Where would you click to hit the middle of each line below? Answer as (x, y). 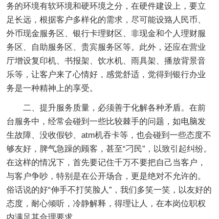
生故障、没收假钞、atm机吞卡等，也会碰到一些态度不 (109, 135)
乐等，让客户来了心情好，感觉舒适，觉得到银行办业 (106, 74)
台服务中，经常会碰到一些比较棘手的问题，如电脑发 (106, 121)
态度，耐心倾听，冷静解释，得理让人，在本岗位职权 (106, 203)
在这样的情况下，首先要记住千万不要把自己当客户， (106, 162)
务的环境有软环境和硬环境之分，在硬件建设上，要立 (106, 6)
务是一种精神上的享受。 (52, 88)
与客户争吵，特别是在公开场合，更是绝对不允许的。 (106, 176)
